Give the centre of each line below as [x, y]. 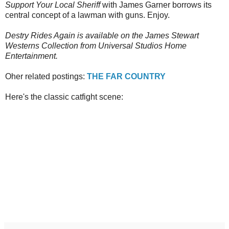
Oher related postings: [46, 77]
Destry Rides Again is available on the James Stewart [102, 36]
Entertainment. [31, 56]
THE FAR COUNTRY [126, 77]
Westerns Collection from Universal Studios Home [96, 46]
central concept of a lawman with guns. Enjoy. [87, 15]
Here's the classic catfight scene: [64, 97]
